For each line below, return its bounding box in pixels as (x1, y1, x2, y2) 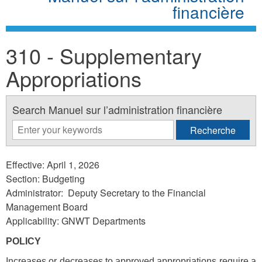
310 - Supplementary (6, 40, 202, 70)
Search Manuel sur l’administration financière (12, 101, 222, 117)
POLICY (6, 236, 41, 246)
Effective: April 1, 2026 (6, 157, 99, 171)
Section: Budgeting (6, 171, 85, 185)
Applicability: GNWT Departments (6, 213, 148, 227)
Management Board (6, 199, 88, 213)
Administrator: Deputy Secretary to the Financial (6, 185, 206, 199)
